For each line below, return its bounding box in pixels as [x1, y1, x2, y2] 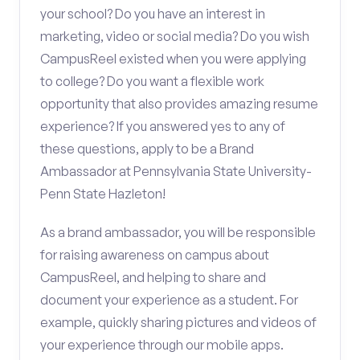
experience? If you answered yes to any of [40, 118, 285, 134]
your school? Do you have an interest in [40, 6, 265, 22]
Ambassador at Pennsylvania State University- [40, 163, 312, 179]
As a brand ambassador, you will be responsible [40, 224, 316, 240]
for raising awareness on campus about [40, 247, 269, 263]
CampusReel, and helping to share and [40, 269, 266, 285]
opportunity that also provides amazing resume [40, 96, 318, 112]
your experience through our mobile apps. [40, 337, 284, 353]
